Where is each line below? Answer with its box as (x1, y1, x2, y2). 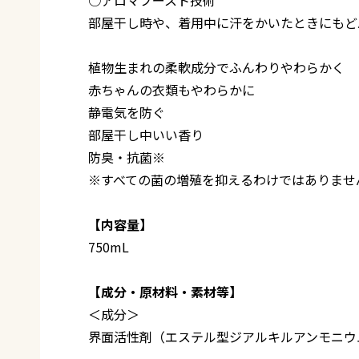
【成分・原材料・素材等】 (88, 281, 242, 301)
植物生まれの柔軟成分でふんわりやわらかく (88, 57, 345, 77)
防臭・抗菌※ (88, 147, 165, 167)
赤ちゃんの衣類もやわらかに (88, 79, 255, 99)
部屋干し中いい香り (88, 124, 204, 144)
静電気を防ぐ (88, 102, 165, 122)
